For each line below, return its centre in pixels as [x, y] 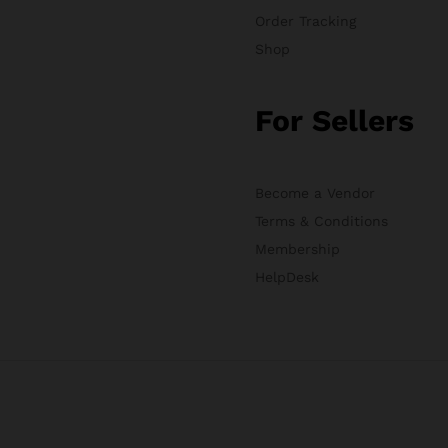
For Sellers [334, 120]
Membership [297, 248]
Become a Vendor [314, 192]
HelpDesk [286, 276]
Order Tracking [305, 20]
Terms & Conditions [321, 220]
